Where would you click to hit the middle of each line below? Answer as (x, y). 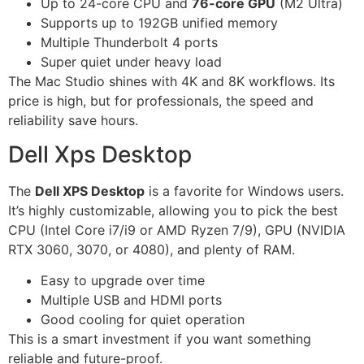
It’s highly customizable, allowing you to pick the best (173, 211)
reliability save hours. (73, 120)
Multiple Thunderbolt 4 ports (129, 42)
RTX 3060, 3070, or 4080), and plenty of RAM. (152, 250)
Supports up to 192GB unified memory (159, 22)
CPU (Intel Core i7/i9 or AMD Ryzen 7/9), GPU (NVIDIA (177, 230)
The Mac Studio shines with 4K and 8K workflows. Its (171, 81)
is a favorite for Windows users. (244, 191)
